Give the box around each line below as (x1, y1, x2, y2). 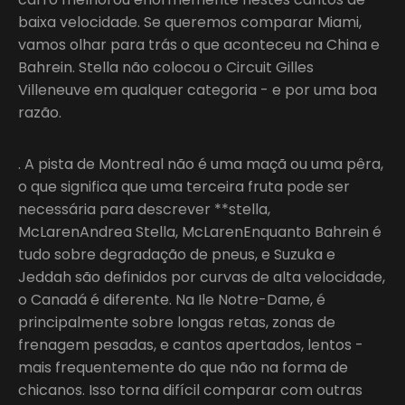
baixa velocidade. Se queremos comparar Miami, (18, 11, 362, 33)
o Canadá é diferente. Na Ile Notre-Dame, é (18, 288, 325, 310)
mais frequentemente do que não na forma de (18, 356, 348, 378)
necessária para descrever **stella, (18, 198, 270, 220)
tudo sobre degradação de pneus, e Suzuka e (18, 243, 335, 265)
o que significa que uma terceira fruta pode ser (18, 175, 350, 197)
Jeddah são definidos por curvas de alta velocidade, (18, 266, 385, 287)
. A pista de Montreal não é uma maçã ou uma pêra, (18, 153, 383, 174)
